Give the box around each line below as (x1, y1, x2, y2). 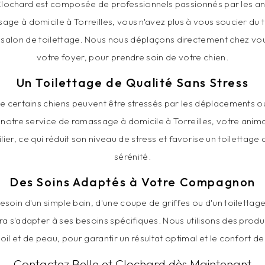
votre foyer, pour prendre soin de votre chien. (37, 51, 228, 63)
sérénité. (114, 151, 151, 163)
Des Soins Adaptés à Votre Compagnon (9, 174, 256, 190)
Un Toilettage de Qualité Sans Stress (16, 75, 249, 91)
